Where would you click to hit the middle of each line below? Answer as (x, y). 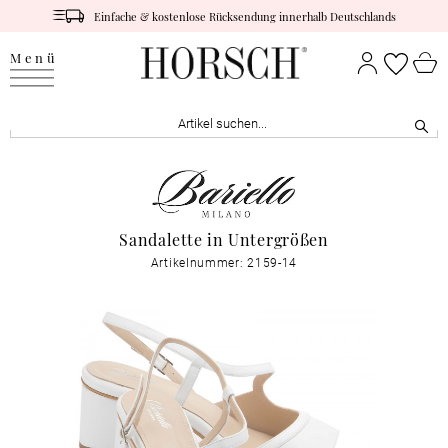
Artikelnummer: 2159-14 (224, 262)
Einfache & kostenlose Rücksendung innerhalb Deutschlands (245, 15)
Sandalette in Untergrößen (224, 239)
